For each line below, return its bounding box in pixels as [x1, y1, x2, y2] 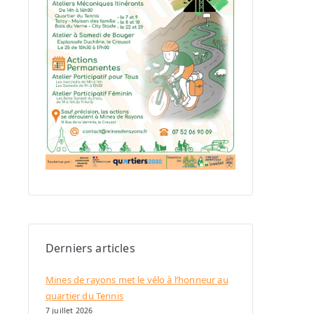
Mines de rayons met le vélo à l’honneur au [46, 273, 228, 287]
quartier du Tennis [46, 289, 123, 303]
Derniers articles [46, 240, 135, 257]
